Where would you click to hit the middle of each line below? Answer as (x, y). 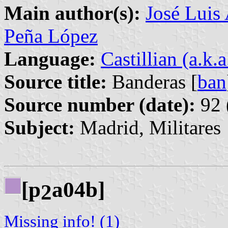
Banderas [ (152, 82)
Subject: (39, 128)
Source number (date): (100, 105)
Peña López (51, 36)
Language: (50, 59)
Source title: (55, 82)
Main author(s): (72, 13)
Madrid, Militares (148, 128)
